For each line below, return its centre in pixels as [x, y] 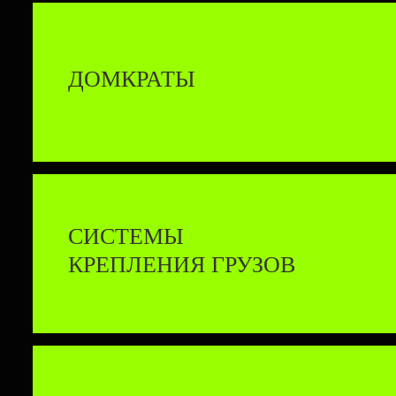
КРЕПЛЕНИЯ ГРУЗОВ [182, 265]
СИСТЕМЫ [126, 236]
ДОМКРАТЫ [132, 79]
